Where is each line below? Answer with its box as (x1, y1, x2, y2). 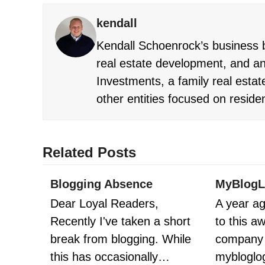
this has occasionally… (50, 250, 170, 264)
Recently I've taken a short (50, 215, 190, 228)
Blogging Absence (50, 177, 153, 191)
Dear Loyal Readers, (50, 197, 159, 211)
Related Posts (43, 144, 136, 161)
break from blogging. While (50, 232, 191, 246)
